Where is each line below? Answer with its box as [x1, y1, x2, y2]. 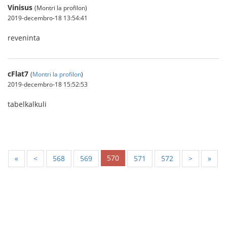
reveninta [8, 33, 40, 43]
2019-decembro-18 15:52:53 [8, 80, 88, 88]
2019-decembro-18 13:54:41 [8, 14, 88, 22]
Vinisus [8, 3, 32, 12]
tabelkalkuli [8, 99, 47, 109]
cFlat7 [8, 69, 28, 79]
